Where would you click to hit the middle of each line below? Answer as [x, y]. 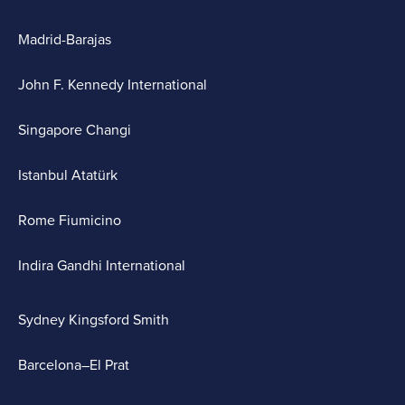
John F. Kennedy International [113, 85]
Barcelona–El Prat [74, 365]
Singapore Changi [75, 130]
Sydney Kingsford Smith [94, 320]
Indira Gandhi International [102, 266]
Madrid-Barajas [65, 40]
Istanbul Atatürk [68, 175]
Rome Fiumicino [70, 221]
